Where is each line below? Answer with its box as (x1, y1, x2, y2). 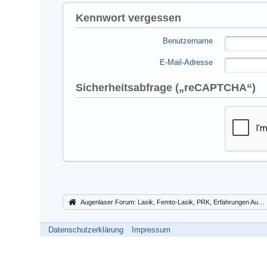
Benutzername (163, 36, 213, 45)
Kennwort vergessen (76, 12, 182, 24)
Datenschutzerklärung (48, 225, 124, 234)
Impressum (132, 225, 171, 234)
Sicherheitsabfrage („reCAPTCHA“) (76, 82, 256, 94)
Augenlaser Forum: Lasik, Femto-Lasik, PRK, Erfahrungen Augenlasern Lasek (80, 198, 259, 206)
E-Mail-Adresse (160, 58, 213, 67)
